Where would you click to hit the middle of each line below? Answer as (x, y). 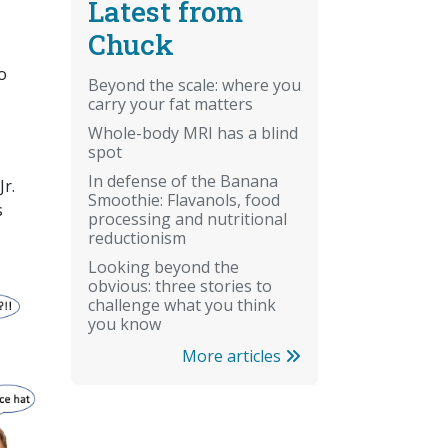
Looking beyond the (163, 266)
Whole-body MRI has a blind (193, 132)
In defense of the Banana (183, 180)
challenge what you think (182, 304)
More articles (233, 355)
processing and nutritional (187, 218)
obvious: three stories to (180, 285)
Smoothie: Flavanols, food (184, 199)
